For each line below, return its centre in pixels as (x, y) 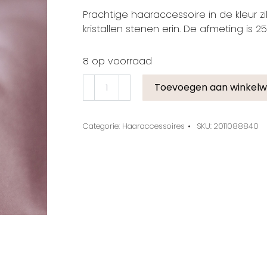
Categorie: (103, 126)
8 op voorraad (117, 61)
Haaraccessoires (153, 126)
